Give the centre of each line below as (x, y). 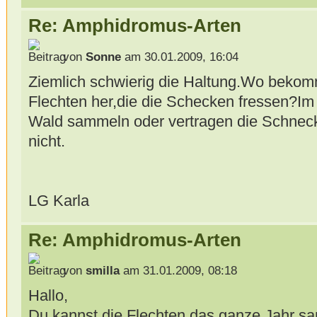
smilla (102, 271)
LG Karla (58, 200)
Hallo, (48, 296)
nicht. (46, 141)
